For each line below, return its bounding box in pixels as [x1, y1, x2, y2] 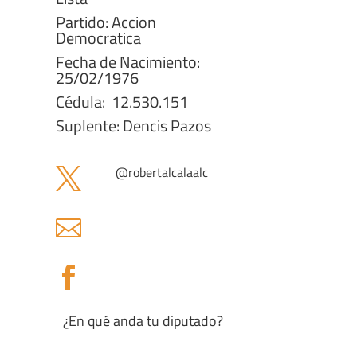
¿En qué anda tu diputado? [62, 310, 223, 331]
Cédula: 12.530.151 [56, 89, 188, 114]
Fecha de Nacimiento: [56, 49, 200, 74]
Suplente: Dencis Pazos [56, 113, 211, 138]
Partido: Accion [56, 10, 156, 34]
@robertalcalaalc [115, 163, 208, 182]
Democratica [56, 25, 141, 50]
